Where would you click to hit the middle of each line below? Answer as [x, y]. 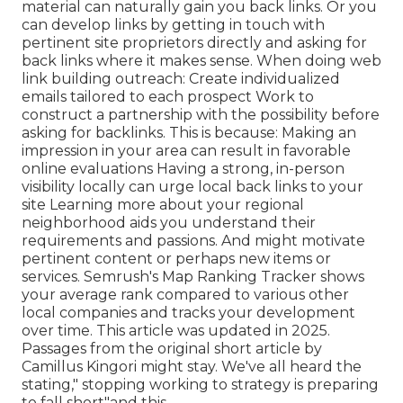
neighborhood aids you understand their [169, 223]
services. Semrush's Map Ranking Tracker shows [193, 277]
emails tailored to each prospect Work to [168, 97]
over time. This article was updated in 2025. [176, 331]
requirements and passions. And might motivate [193, 241]
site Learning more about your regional [163, 205]
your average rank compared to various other [185, 295]
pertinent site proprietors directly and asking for [194, 43]
